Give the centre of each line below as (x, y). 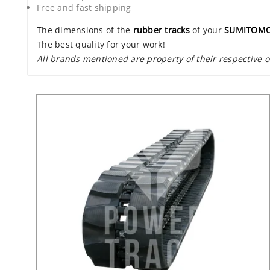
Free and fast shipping (84, 8)
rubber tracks (161, 30)
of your (207, 30)
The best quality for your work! (101, 45)
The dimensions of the (85, 30)
